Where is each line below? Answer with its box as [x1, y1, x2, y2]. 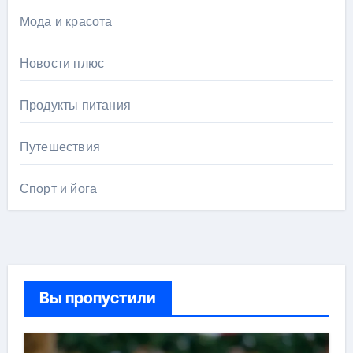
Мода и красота [19, 13, 113, 30]
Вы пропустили [39, 288, 156, 307]
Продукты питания [19, 97, 131, 113]
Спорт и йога [19, 180, 98, 197]
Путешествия [19, 139, 100, 155]
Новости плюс [19, 55, 105, 72]
